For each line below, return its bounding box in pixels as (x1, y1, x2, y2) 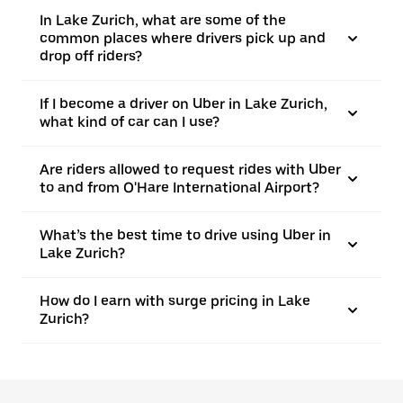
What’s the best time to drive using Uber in (40, 227, 331, 244)
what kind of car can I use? (40, 113, 219, 130)
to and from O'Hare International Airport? (40, 179, 319, 196)
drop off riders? (40, 48, 142, 65)
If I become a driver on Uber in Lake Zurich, (40, 95, 327, 112)
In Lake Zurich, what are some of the (40, 12, 286, 29)
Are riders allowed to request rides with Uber (40, 161, 341, 178)
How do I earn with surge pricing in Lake (40, 292, 310, 309)
